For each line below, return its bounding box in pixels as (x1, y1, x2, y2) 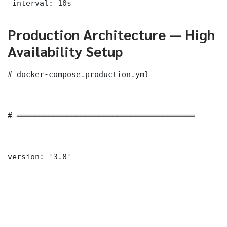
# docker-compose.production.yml (8, 69, 149, 79)
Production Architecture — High (8, 24, 215, 43)
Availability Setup (8, 41, 123, 60)
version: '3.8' (8, 152, 71, 161)
